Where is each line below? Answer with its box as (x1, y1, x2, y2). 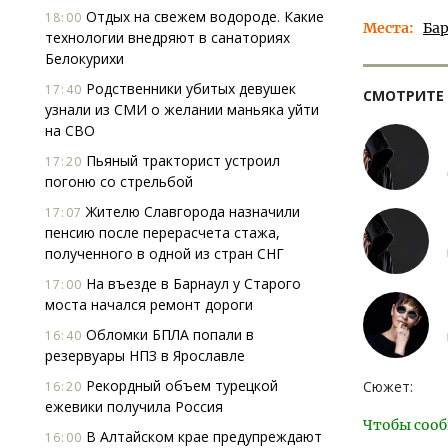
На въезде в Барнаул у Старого (82, 274, 301, 293)
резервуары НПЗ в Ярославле (45, 346, 245, 365)
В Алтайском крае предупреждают (82, 427, 322, 446)
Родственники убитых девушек (82, 79, 296, 98)
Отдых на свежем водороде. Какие (82, 7, 324, 26)
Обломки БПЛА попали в (82, 325, 254, 344)
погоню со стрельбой (45, 172, 193, 191)
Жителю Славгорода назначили (82, 202, 300, 221)
